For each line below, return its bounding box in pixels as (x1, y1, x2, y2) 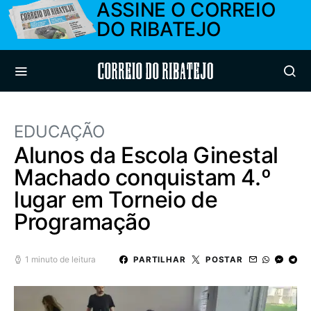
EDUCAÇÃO (14, 121, 105, 142)
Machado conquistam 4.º (14, 164, 271, 191)
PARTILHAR (133, 254, 186, 264)
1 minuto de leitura (25, 254, 96, 264)
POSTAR (205, 254, 243, 264)
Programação (14, 208, 151, 235)
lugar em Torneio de (14, 186, 218, 213)
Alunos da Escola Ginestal (14, 142, 279, 169)
